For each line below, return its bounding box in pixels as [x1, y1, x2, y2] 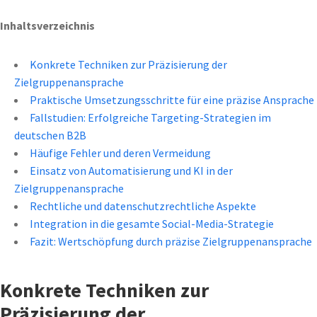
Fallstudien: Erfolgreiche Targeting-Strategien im [30, 110, 271, 125]
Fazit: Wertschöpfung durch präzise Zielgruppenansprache [30, 234, 312, 248]
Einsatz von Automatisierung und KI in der [30, 163, 233, 178]
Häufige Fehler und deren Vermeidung [30, 145, 211, 160]
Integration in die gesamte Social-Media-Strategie [30, 216, 274, 231]
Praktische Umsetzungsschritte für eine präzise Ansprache [30, 92, 314, 107]
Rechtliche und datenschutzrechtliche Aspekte [30, 198, 256, 213]
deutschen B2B [14, 127, 86, 142]
